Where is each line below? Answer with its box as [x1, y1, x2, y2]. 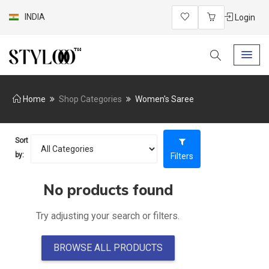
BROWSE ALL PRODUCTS [53, 242, 163, 253]
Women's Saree [135, 94, 194, 104]
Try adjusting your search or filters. [36, 210, 180, 222]
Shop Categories [59, 94, 122, 104]
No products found [43, 181, 173, 199]
